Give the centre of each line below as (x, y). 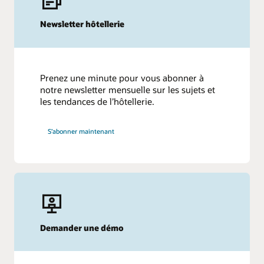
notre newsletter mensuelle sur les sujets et (128, 89)
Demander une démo (82, 227)
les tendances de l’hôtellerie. (98, 101)
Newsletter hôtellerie (82, 24)
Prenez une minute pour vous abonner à (122, 77)
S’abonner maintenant (81, 131)
